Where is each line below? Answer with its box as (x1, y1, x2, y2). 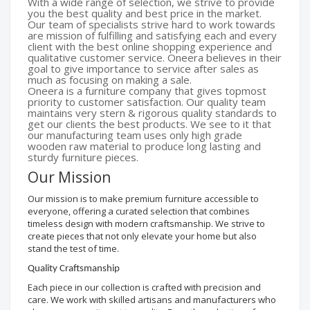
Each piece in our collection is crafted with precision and (28, 281, 261, 293)
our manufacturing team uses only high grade (28, 128, 242, 142)
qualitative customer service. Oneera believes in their (28, 51, 282, 64)
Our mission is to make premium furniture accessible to (28, 192, 259, 205)
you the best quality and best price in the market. (28, 6, 262, 20)
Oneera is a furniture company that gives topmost (28, 84, 266, 98)
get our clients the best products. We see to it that (28, 117, 271, 131)
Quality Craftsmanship (28, 264, 120, 274)
